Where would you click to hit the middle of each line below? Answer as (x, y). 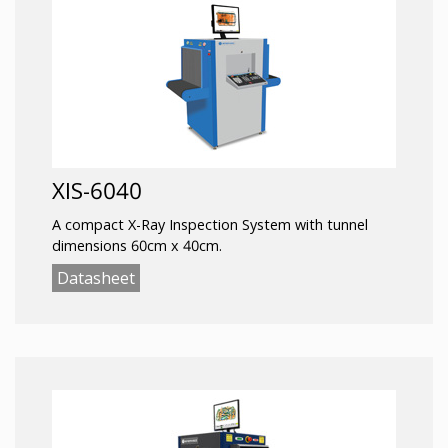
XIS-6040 (97, 190)
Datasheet (96, 278)
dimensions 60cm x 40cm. (137, 245)
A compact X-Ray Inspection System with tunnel (210, 224)
